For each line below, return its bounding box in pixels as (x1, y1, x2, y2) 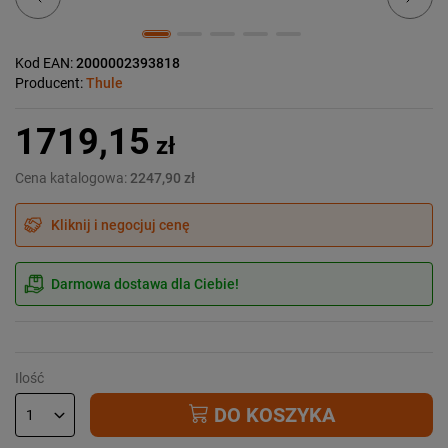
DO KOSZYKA (208, 402, 335, 427)
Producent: (15, 74, 86, 91)
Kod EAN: (15, 54, 76, 71)
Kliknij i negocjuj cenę (51, 216, 190, 233)
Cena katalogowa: (15, 169, 130, 186)
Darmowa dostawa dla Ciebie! (51, 275, 239, 292)
